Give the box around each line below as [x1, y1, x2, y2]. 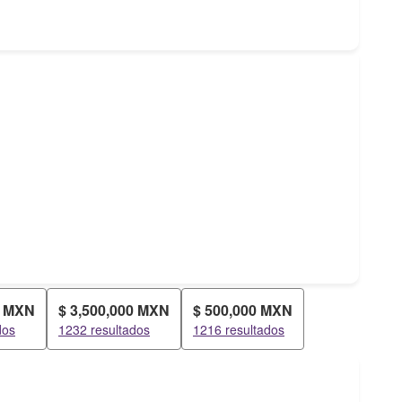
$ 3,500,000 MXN [58, 300, 170, 320]
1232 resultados [58, 320, 150, 338]
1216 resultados [193, 320, 284, 338]
